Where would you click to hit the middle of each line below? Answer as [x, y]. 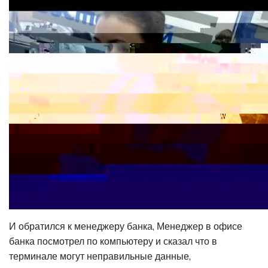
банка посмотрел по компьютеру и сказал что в [113, 241]
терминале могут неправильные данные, [100, 256]
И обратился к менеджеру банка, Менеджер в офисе [126, 226]
